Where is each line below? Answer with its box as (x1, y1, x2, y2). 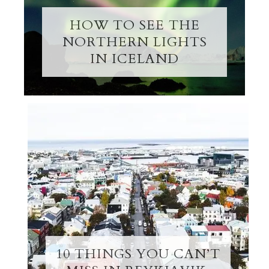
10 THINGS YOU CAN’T (55, 244, 220, 263)
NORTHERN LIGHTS (62, 33, 207, 52)
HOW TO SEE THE (69, 16, 200, 35)
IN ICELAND (90, 50, 179, 68)
